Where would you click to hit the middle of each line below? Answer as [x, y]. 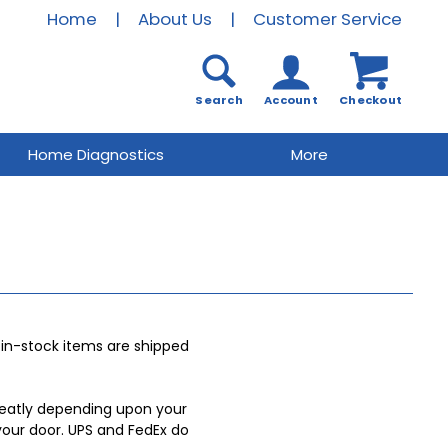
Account [291, 100]
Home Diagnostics [95, 154]
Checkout [370, 100]
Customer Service [327, 19]
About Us [175, 19]
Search [219, 100]
